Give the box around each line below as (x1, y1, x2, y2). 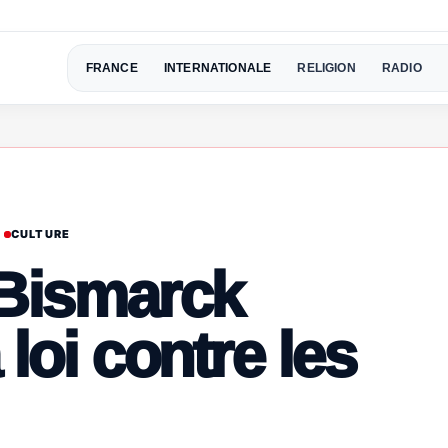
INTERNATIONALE (163, 60, 272, 75)
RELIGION (297, 60, 356, 75)
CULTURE (11, 226, 70, 241)
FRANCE (85, 60, 138, 75)
